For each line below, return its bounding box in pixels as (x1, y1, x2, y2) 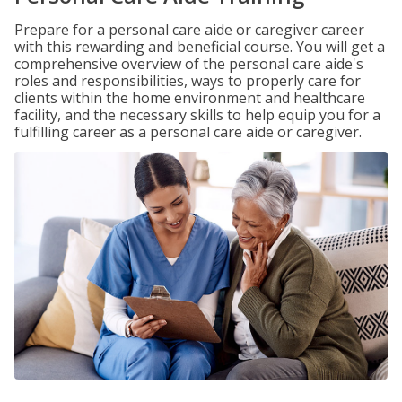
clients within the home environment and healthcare (14, 88, 365, 108)
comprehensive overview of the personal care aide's (14, 54, 363, 74)
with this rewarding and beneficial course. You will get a (14, 37, 385, 57)
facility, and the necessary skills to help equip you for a (14, 105, 380, 125)
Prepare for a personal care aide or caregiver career (14, 20, 364, 39)
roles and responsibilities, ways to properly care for (14, 71, 361, 91)
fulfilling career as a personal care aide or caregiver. (14, 122, 362, 142)
